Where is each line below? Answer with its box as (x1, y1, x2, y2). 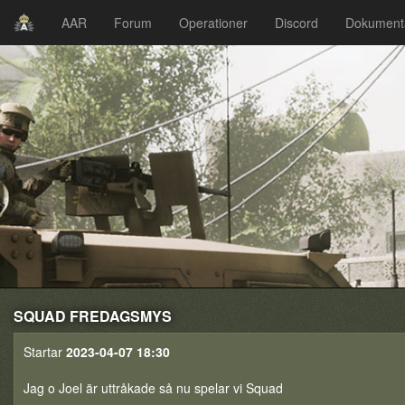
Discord (275, 14, 319, 32)
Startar (24, 343, 66, 361)
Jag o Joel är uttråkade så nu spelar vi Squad (24, 379, 283, 397)
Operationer (179, 14, 249, 32)
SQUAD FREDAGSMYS (14, 306, 172, 326)
